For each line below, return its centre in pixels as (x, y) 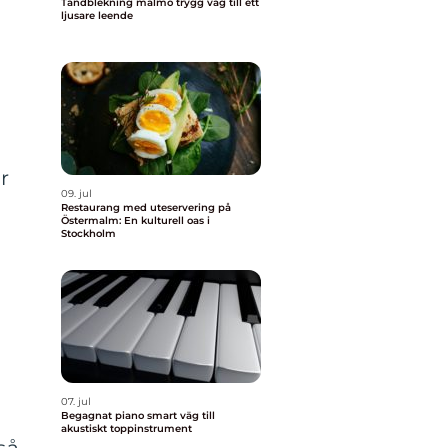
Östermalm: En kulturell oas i (135, 220)
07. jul (76, 401)
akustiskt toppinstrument (126, 428)
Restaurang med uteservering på (146, 207)
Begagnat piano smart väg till (104, 415)
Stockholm (88, 233)
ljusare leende (97, 15)
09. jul (76, 193)
